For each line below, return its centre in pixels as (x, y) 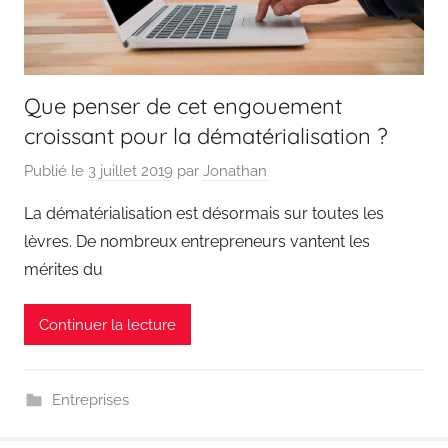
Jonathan (235, 171)
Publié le (56, 171)
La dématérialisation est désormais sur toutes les (204, 214)
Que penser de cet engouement (183, 105)
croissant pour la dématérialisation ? (206, 135)
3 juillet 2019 (130, 171)
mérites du (63, 270)
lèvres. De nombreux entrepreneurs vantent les (197, 242)
